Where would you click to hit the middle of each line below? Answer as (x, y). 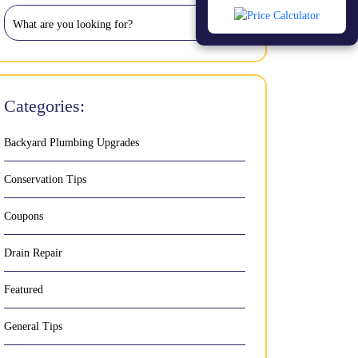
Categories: (44, 106)
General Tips (33, 326)
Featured (24, 290)
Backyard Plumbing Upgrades (72, 143)
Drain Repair (33, 253)
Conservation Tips (45, 179)
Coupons (24, 216)
